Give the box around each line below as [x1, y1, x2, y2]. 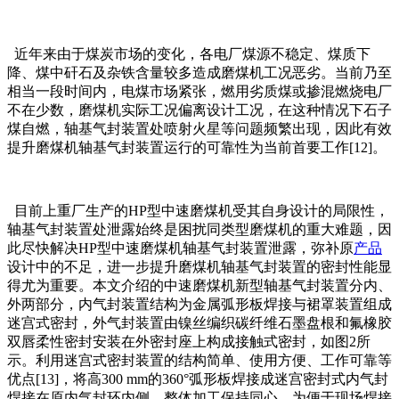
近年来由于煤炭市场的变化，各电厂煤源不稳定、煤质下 [7, 46, 370, 62]
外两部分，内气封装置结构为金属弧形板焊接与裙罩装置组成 [7, 297, 392, 313]
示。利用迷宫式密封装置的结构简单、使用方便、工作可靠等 [7, 353, 392, 369]
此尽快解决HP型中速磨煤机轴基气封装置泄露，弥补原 [7, 240, 354, 256]
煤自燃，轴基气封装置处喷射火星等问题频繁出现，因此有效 [7, 121, 392, 137]
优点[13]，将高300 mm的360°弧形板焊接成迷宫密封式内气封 [7, 371, 388, 387]
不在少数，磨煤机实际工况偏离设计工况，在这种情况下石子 [7, 102, 392, 118]
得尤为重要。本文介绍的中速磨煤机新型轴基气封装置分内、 [7, 278, 392, 294]
